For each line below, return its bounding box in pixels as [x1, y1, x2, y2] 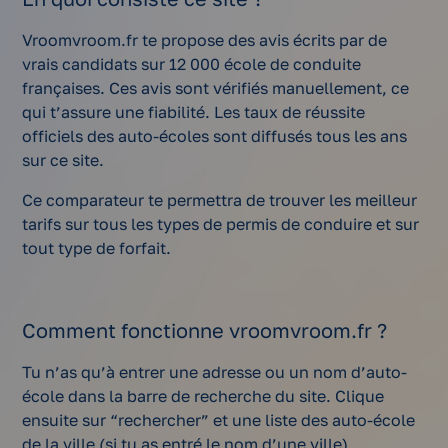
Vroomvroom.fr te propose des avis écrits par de [22, 30, 388, 51]
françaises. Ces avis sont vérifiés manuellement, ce [22, 78, 410, 99]
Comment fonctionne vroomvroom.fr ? [22, 318, 388, 343]
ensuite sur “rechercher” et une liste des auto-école [22, 410, 416, 431]
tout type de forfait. [22, 238, 172, 259]
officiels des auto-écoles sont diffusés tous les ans [22, 126, 408, 147]
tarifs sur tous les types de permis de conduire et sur [22, 214, 420, 235]
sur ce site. [22, 150, 105, 171]
